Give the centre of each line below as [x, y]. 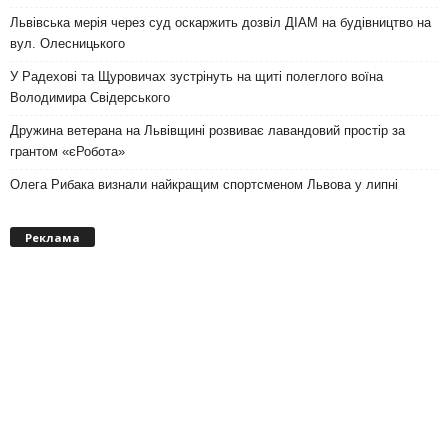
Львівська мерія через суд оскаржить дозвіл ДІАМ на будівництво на [220, 23]
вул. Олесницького [67, 44]
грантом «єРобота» [67, 152]
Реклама [52, 237]
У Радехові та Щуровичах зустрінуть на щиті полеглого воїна [196, 77]
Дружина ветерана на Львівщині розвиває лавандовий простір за [207, 131]
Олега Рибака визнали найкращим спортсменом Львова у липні [204, 185]
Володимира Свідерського [90, 98]
